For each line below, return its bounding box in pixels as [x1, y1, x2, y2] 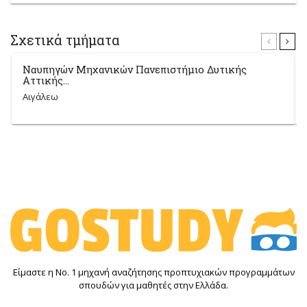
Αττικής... [23, 73, 70, 87]
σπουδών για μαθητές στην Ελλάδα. [79, 278, 228, 291]
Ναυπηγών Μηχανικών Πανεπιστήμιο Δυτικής [23, 62, 247, 76]
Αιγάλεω [23, 90, 59, 103]
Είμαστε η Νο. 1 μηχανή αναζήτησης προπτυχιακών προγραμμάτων [12, 265, 295, 278]
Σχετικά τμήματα [10, 31, 120, 49]
